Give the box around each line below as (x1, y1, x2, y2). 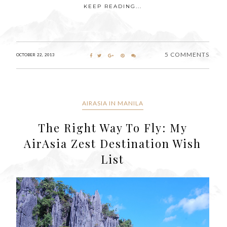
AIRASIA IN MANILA (82, 99, 143, 107)
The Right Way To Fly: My (37, 120, 187, 136)
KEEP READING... (83, 3, 142, 10)
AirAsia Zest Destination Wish (24, 136, 202, 152)
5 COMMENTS (164, 51, 209, 59)
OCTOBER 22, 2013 (16, 52, 55, 58)
